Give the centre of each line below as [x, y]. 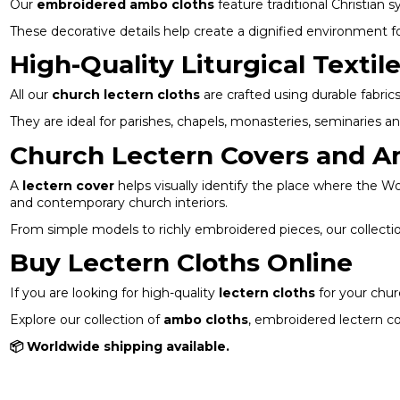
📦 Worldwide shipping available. [119, 347]
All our [30, 95]
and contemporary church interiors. [118, 202]
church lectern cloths [125, 95]
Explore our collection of [86, 320]
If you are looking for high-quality [114, 293]
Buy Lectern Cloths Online [181, 263]
